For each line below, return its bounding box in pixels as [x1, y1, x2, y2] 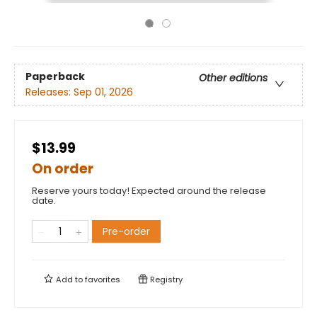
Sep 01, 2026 [74, 85, 133, 100]
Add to [54, 274, 85, 285]
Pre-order [103, 224, 150, 238]
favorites [85, 274, 120, 285]
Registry [148, 274, 183, 285]
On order [32, 159, 93, 178]
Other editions [199, 71, 267, 86]
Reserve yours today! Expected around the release [32, 184, 266, 197]
